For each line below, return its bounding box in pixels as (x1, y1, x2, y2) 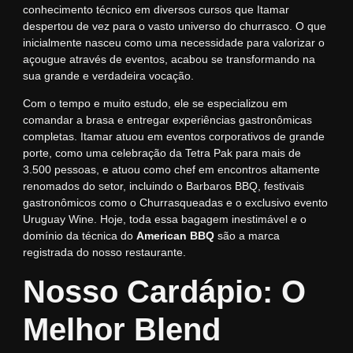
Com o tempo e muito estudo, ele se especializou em (22, 97, 288, 110)
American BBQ (136, 229, 214, 243)
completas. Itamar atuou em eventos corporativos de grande (22, 130, 325, 143)
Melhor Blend (22, 311, 221, 347)
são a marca (214, 229, 280, 243)
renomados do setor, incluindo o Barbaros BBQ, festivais (22, 180, 304, 193)
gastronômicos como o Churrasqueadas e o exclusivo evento (22, 196, 328, 210)
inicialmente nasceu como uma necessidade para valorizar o (22, 35, 325, 49)
